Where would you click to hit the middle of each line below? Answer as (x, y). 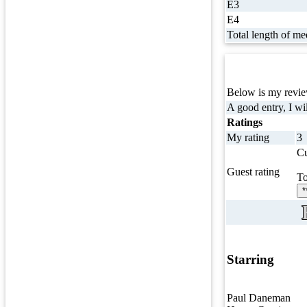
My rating (248, 137)
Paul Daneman (259, 298)
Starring (250, 259)
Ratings (245, 122)
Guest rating (253, 172)
